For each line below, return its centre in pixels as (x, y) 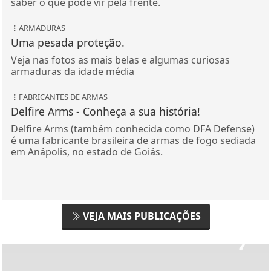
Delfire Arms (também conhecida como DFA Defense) (132, 129)
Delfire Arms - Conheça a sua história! (105, 112)
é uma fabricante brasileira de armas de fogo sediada (133, 141)
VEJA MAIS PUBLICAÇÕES (140, 216)
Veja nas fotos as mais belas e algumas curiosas (120, 60)
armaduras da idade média (72, 72)
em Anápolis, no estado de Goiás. (87, 152)
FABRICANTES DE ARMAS (63, 97)
